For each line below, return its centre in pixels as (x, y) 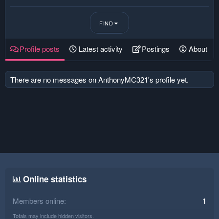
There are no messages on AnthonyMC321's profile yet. (99, 79)
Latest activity (101, 49)
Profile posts (40, 49)
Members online (38, 200)
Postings (156, 49)
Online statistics (55, 179)
